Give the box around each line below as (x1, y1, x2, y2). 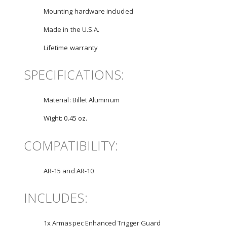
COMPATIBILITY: (24, 136, 118, 154)
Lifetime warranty (44, 43, 98, 52)
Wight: (44, 113, 64, 123)
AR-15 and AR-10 (44, 166, 94, 175)
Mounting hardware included (44, 6, 133, 16)
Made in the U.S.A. (44, 24, 100, 34)
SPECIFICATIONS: (24, 66, 125, 84)
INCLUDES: (24, 189, 88, 207)
